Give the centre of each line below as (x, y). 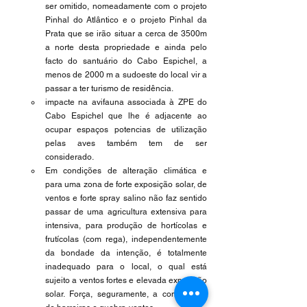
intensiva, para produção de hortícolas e (126, 225)
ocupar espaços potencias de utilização (126, 130)
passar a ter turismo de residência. (110, 88)
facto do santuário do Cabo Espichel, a (126, 61)
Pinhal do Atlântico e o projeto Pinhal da (126, 20)
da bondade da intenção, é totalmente (126, 253)
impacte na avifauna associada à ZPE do (126, 102)
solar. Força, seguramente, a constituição (126, 294)
